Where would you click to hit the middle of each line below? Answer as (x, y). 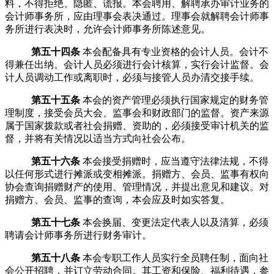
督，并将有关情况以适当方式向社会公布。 (98, 138)
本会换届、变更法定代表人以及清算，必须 (175, 222)
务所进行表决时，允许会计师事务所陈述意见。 (108, 29)
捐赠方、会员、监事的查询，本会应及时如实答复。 (117, 199)
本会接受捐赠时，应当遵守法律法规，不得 (175, 161)
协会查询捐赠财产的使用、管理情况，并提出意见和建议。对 (137, 187)
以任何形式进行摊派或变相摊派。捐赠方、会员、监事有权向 (137, 174)
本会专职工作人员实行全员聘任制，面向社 (175, 257)
